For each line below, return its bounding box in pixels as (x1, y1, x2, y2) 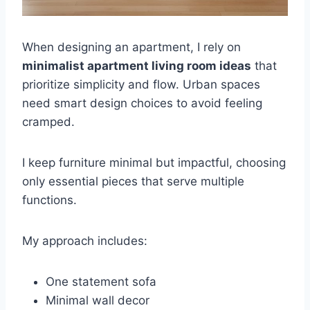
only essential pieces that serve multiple (22, 174, 244, 188)
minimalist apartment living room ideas (22, 58, 251, 73)
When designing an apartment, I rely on (22, 39, 241, 54)
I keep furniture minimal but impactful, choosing (22, 155, 286, 170)
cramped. (22, 114, 75, 129)
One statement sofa (46, 274, 156, 289)
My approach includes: (22, 233, 147, 248)
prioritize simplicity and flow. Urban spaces (22, 77, 260, 91)
